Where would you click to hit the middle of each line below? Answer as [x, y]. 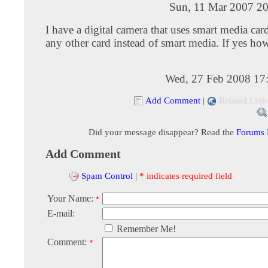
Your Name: [71, 199]
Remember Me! [145, 229]
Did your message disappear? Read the [162, 132]
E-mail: [61, 214]
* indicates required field [186, 175]
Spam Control [107, 175]
